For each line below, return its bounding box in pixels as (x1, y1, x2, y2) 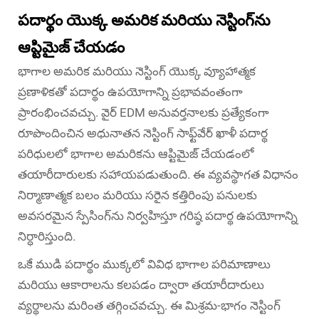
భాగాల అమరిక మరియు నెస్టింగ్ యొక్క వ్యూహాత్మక (18, 64, 256, 79)
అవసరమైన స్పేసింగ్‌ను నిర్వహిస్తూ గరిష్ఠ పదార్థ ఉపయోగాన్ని (18, 209, 298, 224)
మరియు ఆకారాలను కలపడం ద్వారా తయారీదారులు (18, 278, 264, 293)
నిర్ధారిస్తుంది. (18, 229, 75, 244)
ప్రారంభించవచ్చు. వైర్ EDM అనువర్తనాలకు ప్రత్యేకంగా (18, 105, 269, 120)
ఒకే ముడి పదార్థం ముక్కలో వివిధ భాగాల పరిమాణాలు (18, 257, 271, 272)
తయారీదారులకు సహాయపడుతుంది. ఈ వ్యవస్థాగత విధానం (18, 167, 298, 182)
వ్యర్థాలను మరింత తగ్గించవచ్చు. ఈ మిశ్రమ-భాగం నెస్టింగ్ (18, 298, 281, 313)
